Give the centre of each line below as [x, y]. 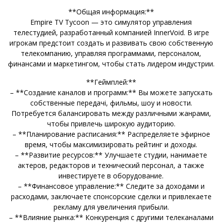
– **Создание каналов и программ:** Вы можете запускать [111, 92]
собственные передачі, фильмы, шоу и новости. [111, 103]
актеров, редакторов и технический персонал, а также [111, 165]
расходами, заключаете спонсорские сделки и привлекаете [111, 196]
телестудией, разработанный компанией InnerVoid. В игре [111, 32]
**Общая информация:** [111, 11]
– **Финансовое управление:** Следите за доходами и [111, 186]
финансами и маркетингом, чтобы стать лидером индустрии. [111, 63]
